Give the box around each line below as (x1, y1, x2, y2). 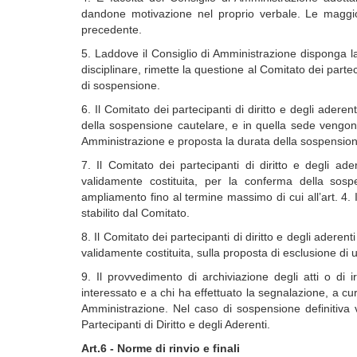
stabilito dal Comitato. (81, 206, 190, 219)
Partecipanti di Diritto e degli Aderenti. (81, 318, 270, 331)
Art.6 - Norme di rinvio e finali (81, 342, 240, 355)
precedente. (81, 23, 142, 36)
